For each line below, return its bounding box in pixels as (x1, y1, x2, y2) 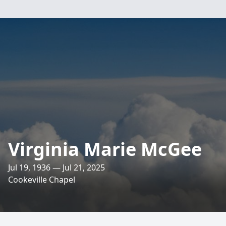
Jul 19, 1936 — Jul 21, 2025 (8, 162, 105, 173)
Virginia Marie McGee (8, 137, 202, 161)
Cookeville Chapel (8, 174, 75, 185)
